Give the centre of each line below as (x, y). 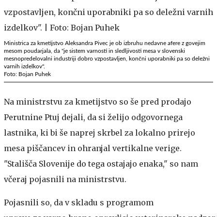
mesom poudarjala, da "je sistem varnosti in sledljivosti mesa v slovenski (94, 51)
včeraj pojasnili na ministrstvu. (65, 179)
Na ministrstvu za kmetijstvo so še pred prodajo (98, 101)
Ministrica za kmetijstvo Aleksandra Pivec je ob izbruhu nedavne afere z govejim (105, 43)
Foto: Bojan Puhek (27, 74)
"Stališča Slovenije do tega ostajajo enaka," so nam (101, 163)
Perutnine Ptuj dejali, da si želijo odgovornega (93, 117)
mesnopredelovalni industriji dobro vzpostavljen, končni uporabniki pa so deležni (107, 58)
